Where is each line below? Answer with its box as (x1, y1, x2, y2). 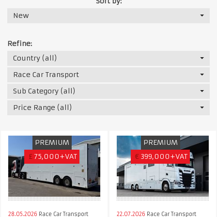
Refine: (7, 39, 32, 48)
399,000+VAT (141, 152, 187, 161)
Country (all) (13, 53, 57, 62)
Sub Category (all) (13, 86, 76, 95)
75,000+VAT (34, 152, 77, 161)
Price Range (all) (13, 103, 72, 112)
